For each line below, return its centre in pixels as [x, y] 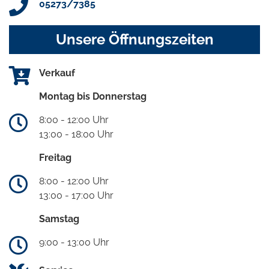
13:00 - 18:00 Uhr [76, 134]
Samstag [59, 219]
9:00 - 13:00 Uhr [74, 243]
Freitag [55, 158]
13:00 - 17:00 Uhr [76, 196]
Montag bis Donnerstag [93, 97]
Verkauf [57, 73]
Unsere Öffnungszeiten [134, 40]
